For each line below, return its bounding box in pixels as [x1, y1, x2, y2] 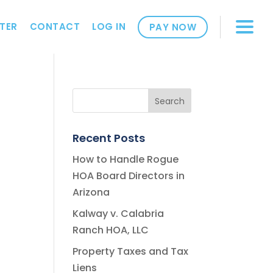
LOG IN [92, 20, 126, 33]
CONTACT [29, 20, 80, 33]
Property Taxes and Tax [73, 244, 189, 258]
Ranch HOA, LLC [73, 223, 149, 237]
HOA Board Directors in [73, 169, 185, 183]
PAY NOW [149, 20, 197, 34]
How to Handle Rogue [73, 152, 179, 166]
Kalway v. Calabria [73, 207, 165, 221]
